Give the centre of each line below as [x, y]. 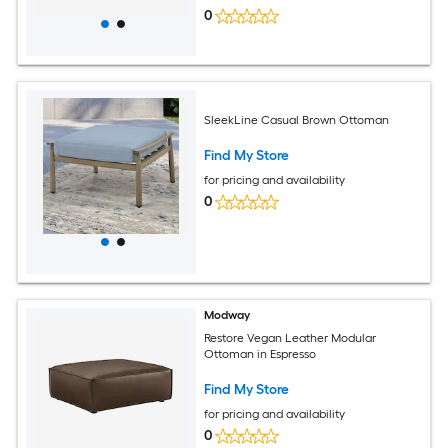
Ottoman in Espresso [260, 353]
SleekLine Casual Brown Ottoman [297, 119]
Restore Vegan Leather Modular [290, 337]
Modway [227, 315]
